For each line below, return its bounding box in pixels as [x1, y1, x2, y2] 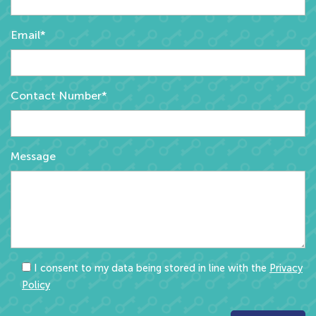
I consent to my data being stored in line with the [34, 261, 269, 274]
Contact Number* [11, 88, 107, 102]
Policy [22, 278, 50, 291]
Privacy [269, 261, 303, 274]
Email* [11, 28, 46, 42]
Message [11, 149, 56, 163]
